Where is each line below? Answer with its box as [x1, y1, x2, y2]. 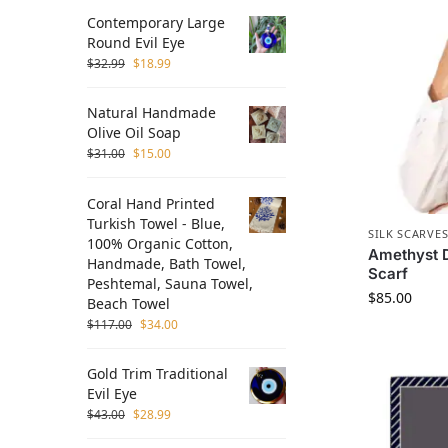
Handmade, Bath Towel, [87, 253, 246, 273]
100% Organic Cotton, [87, 233, 233, 253]
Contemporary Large [87, 12, 225, 32]
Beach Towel [87, 293, 170, 313]
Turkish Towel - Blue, [87, 213, 225, 233]
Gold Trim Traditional [87, 364, 228, 384]
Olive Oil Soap [87, 123, 181, 143]
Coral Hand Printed [87, 193, 215, 213]
